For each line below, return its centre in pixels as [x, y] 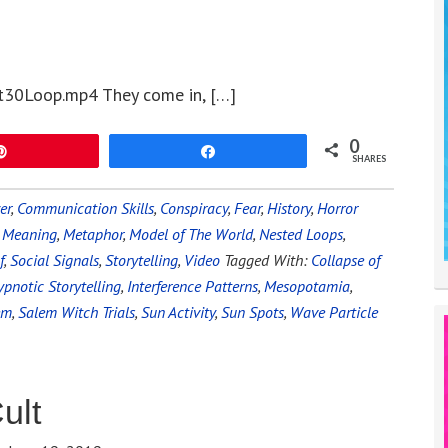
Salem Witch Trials [76, 312]
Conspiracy [194, 208]
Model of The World [191, 234]
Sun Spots [252, 312]
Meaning [29, 234]
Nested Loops [301, 234]
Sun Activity [178, 312]
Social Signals [54, 260]
